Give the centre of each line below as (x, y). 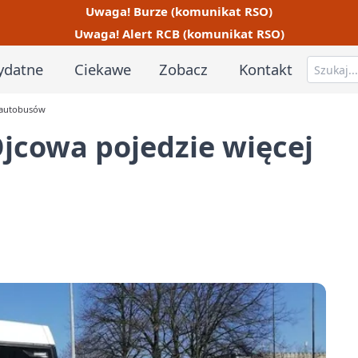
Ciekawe (102, 69)
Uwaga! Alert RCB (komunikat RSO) (179, 34)
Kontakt (266, 69)
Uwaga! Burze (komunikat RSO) (179, 11)
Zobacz (184, 69)
